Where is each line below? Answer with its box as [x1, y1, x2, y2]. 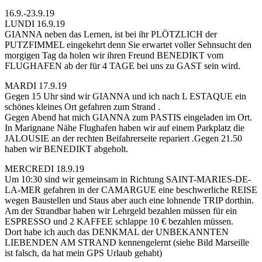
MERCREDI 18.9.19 [5, 164, 84, 174]
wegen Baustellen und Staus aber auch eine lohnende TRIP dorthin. [5, 195, 254, 206]
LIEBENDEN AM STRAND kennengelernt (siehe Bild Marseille [5, 237, 249, 248]
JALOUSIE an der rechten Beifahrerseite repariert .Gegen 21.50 [5, 133, 242, 144]
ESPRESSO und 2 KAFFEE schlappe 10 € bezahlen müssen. [5, 216, 233, 227]
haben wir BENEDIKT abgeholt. [5, 144, 128, 154]
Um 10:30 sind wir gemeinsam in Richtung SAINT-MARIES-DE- [5, 174, 251, 185]
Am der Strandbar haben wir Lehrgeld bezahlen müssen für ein [5, 206, 237, 216]
